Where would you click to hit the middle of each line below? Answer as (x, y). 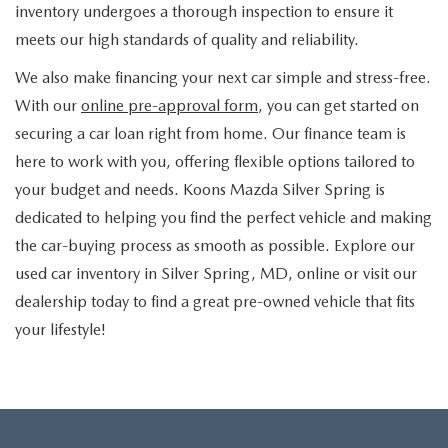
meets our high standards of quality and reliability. (187, 40)
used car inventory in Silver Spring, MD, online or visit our (216, 274)
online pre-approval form (169, 106)
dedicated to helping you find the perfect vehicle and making (223, 218)
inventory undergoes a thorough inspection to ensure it (204, 12)
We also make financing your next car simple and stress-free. (223, 78)
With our (48, 106)
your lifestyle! (60, 330)
